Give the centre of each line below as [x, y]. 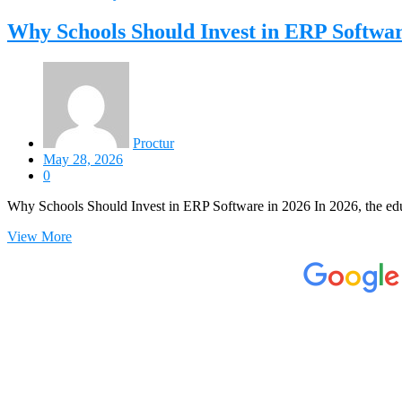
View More [39, 236]
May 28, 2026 [83, 159]
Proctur [153, 143]
